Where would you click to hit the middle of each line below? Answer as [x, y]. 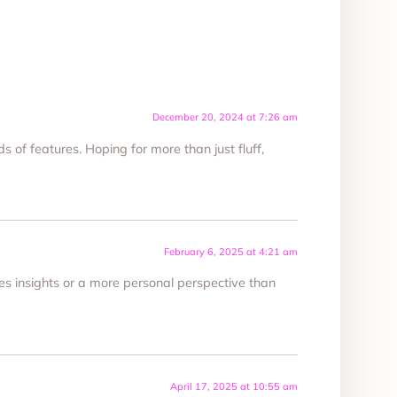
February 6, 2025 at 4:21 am [231, 252]
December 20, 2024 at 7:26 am [225, 117]
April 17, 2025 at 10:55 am [234, 386]
